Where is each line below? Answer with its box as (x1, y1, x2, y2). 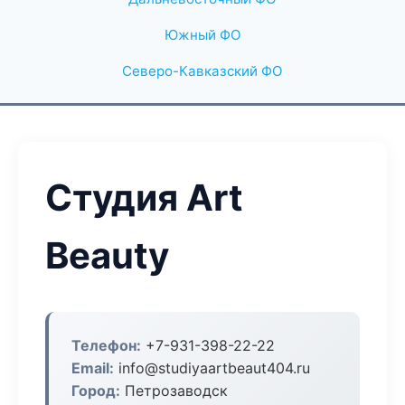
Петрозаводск (120, 381, 228, 400)
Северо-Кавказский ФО (122, 62, 283, 80)
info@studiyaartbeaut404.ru (114, 359, 310, 377)
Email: (71, 359, 114, 377)
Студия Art (45, 175, 243, 220)
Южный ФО (164, 26, 241, 43)
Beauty (45, 233, 169, 278)
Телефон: (71, 336, 141, 354)
